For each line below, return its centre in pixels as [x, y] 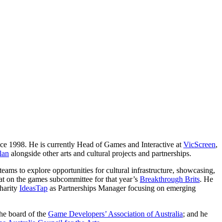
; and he [195, 214]
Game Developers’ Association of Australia [115, 214]
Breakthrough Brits [170, 179]
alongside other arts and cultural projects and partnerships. [100, 153]
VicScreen [199, 144]
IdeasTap [33, 188]
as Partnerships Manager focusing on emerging [122, 188]
